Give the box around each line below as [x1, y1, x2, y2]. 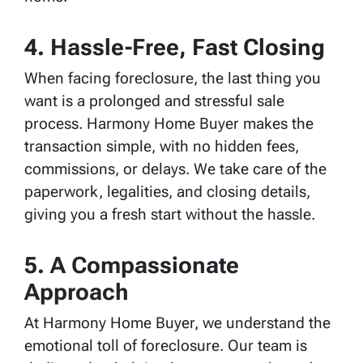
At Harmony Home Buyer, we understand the [24, 313, 331, 332]
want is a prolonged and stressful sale [24, 91, 284, 110]
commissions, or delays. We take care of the [24, 159, 327, 178]
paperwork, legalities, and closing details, [24, 181, 310, 201]
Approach [24, 278, 129, 305]
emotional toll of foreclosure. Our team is [24, 335, 307, 355]
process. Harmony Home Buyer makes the [24, 113, 314, 133]
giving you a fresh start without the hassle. [24, 204, 315, 224]
